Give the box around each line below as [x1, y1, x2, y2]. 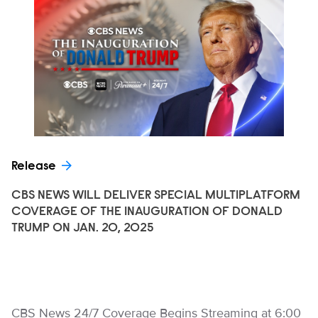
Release [11, 160, 56, 173]
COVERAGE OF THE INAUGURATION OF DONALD [11, 206, 283, 219]
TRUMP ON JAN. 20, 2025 [11, 222, 154, 235]
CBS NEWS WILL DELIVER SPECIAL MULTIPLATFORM [11, 190, 300, 202]
